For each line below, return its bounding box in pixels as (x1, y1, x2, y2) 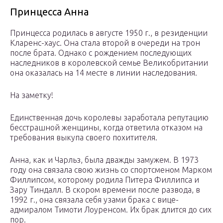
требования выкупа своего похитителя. (10, 133, 157, 142)
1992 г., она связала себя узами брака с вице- (10, 195, 179, 205)
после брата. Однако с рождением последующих (10, 48, 192, 58)
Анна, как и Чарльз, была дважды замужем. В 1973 (10, 155, 199, 165)
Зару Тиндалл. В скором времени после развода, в (10, 185, 200, 195)
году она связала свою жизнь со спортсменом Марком (10, 165, 212, 175)
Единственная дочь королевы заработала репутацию (10, 113, 209, 122)
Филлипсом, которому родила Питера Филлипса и (10, 175, 199, 185)
